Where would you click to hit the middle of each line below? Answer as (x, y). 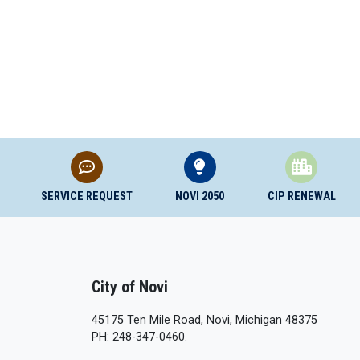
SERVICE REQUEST (86, 196)
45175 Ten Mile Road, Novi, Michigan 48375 (205, 320)
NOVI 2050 (200, 196)
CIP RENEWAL (301, 196)
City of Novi (130, 287)
